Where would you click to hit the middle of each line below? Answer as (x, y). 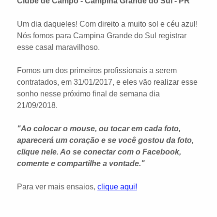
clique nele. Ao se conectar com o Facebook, (99, 152)
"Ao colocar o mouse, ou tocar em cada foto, (99, 129)
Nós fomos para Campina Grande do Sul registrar (102, 36)
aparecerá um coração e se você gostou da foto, (105, 140)
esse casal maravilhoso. (58, 47)
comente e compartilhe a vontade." (81, 163)
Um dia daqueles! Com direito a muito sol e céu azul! (107, 24)
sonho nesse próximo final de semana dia (88, 94)
